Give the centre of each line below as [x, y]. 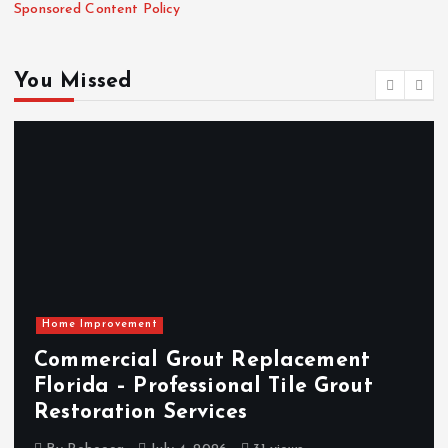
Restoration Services [140, 412]
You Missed [73, 81]
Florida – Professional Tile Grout [203, 386]
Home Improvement [99, 325]
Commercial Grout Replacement [202, 360]
